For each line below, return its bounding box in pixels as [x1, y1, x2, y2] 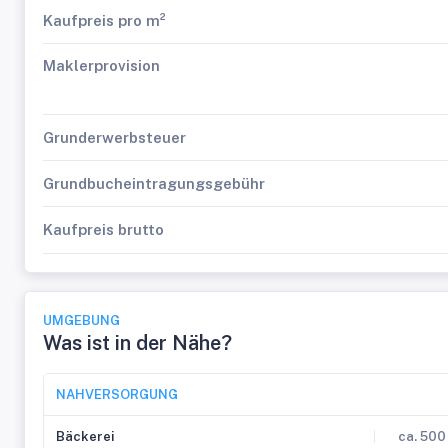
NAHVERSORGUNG [56, 387, 178, 402]
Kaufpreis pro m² [43, 11, 166, 29]
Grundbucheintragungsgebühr [43, 174, 265, 192]
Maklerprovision [43, 57, 160, 74]
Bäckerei [56, 429, 114, 444]
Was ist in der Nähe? [43, 331, 232, 355]
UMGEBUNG [43, 313, 120, 328]
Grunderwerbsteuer [43, 128, 186, 146]
